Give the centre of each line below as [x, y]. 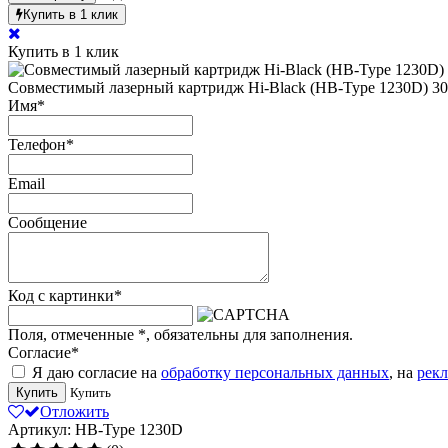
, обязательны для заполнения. [249, 334]
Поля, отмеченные [73, 334]
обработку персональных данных [275, 372]
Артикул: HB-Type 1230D [95, 429]
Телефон [37, 144]
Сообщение [47, 222]
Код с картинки [61, 295]
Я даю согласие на [94, 372]
